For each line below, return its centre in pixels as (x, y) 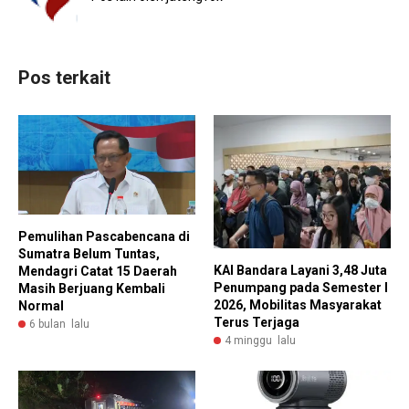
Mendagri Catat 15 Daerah (98, 272)
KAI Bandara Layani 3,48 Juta (300, 270)
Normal (41, 306)
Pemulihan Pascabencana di (104, 237)
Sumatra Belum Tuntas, (89, 254)
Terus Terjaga (257, 322)
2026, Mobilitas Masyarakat (298, 304)
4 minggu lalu (260, 340)
